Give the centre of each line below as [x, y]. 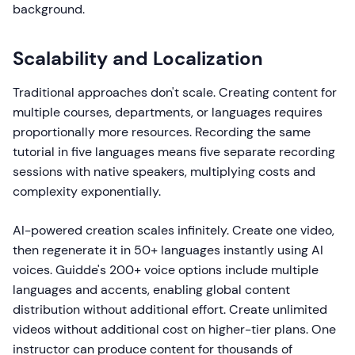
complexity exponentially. [87, 191]
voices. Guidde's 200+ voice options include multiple [166, 270]
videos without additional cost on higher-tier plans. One [174, 329]
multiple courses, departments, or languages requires [168, 112]
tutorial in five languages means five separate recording [174, 152]
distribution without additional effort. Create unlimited [170, 309]
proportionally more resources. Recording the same [162, 132]
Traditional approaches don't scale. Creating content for [175, 92]
